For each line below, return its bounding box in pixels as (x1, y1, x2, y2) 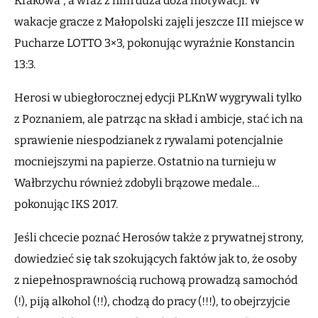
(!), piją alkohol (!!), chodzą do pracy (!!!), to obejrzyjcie (14, 295, 290, 309)
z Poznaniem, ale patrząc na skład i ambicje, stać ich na (14, 112, 303, 126)
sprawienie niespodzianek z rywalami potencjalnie (14, 133, 283, 148)
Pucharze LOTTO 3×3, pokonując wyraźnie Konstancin (14, 36, 295, 50)
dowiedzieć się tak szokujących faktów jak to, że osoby (14, 252, 297, 266)
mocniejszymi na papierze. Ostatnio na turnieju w (14, 155, 276, 169)
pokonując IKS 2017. (14, 197, 122, 212)
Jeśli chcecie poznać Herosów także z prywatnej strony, (14, 231, 304, 245)
